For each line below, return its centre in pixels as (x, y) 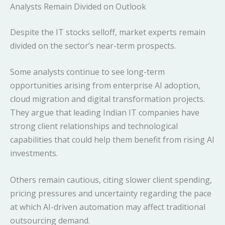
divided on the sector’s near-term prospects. (93, 45)
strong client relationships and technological (94, 126)
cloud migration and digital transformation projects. (107, 99)
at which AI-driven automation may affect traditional (108, 207)
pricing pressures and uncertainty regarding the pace (111, 193)
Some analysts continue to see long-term (87, 72)
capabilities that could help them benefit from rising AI (112, 140)
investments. (34, 153)
